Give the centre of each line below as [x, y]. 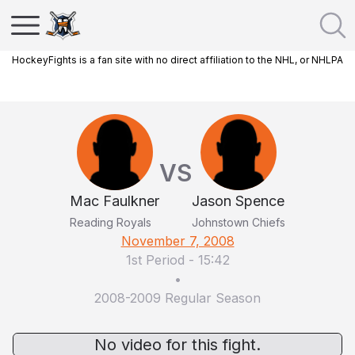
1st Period [155, 260]
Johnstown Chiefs [239, 222]
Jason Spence [238, 201]
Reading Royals [111, 222]
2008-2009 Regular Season [177, 298]
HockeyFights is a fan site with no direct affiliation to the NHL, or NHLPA [177, 60]
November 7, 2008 [177, 241]
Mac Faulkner [115, 201]
